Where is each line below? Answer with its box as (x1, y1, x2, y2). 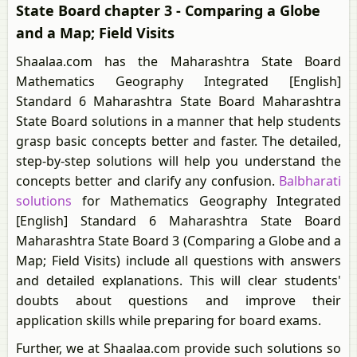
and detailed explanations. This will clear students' (16, 272, 341, 289)
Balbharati (279, 172, 341, 190)
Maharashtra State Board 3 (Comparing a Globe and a (16, 232, 341, 249)
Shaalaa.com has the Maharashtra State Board (16, 53, 341, 70)
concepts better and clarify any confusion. (16, 172, 279, 190)
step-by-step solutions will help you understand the (16, 152, 341, 170)
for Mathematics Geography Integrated (72, 192, 341, 210)
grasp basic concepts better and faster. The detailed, (16, 132, 341, 150)
